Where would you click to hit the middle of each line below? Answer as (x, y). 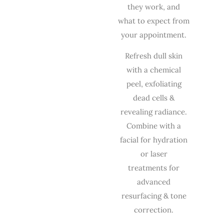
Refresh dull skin (154, 56)
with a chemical (154, 70)
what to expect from (154, 20)
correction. (154, 210)
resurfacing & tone (154, 196)
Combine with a (154, 126)
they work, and (154, 6)
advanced (154, 182)
